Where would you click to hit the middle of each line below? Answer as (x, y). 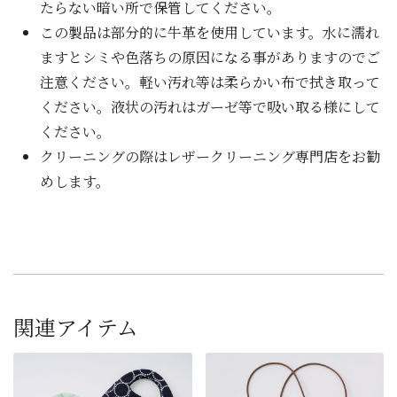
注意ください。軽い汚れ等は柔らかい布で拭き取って (210, 82)
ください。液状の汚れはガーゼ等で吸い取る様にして (210, 107)
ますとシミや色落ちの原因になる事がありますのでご (210, 58)
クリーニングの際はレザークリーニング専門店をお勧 (210, 157)
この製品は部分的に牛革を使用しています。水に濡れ (210, 33)
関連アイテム (76, 327)
